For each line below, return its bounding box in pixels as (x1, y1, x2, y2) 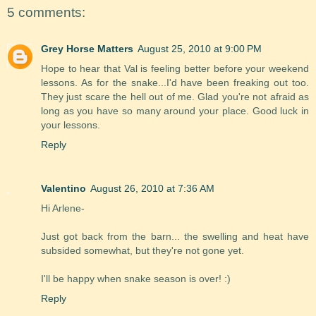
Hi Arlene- (41, 202, 85, 214)
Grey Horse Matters (41, 43, 133, 55)
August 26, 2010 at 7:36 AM (90, 183, 214, 195)
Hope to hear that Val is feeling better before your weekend (41, 63, 309, 75)
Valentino (41, 183, 86, 195)
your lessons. (41, 119, 100, 131)
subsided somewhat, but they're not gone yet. (41, 245, 244, 257)
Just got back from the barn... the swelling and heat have (41, 231, 309, 243)
